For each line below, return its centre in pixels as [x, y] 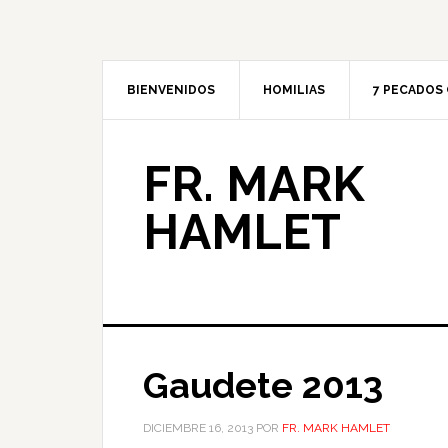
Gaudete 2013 [263, 385]
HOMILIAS [294, 90]
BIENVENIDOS [171, 90]
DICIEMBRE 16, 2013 [198, 428]
